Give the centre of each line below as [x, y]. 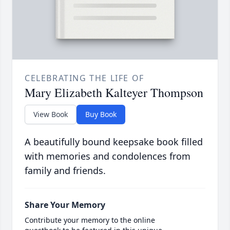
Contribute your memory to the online [90, 220]
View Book [51, 114]
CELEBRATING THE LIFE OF [84, 78]
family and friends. [65, 171]
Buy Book [101, 114]
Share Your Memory [65, 205]
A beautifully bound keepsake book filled [114, 142]
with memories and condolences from [108, 156]
